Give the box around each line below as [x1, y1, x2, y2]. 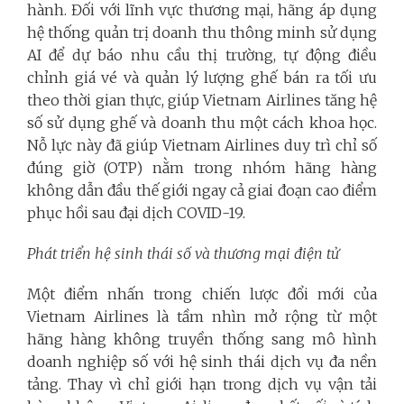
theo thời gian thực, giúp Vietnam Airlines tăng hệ [27, 91, 377, 109]
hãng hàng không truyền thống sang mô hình [27, 330, 377, 348]
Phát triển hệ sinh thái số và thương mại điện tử [27, 244, 339, 262]
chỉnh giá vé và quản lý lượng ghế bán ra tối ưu [27, 69, 377, 87]
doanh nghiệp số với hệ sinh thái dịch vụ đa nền [27, 353, 377, 371]
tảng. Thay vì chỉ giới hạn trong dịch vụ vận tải [27, 375, 377, 393]
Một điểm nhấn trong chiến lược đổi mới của [27, 285, 377, 303]
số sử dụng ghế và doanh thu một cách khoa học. [27, 114, 377, 132]
